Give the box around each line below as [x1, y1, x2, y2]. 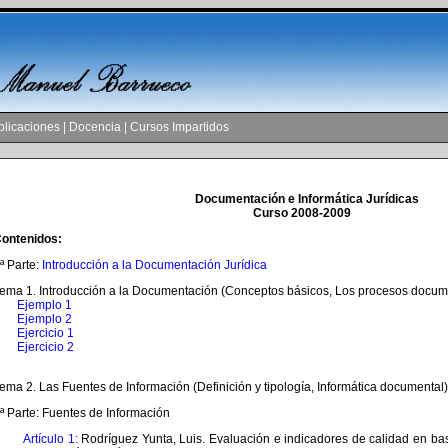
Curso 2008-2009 [253, 206, 351, 220]
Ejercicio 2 [17, 340, 74, 354]
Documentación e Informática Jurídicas [194, 192, 419, 206]
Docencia [69, 120, 121, 134]
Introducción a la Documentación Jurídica [42, 258, 267, 272]
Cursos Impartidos [130, 120, 229, 134]
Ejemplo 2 [17, 312, 72, 326]
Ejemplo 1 [17, 298, 72, 312]
